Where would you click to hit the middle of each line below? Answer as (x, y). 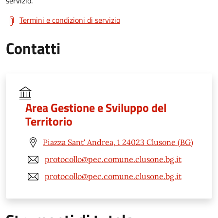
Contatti (33, 48)
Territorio (49, 121)
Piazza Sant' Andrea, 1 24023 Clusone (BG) (118, 142)
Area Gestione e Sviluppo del (96, 107)
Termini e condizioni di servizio (70, 20)
